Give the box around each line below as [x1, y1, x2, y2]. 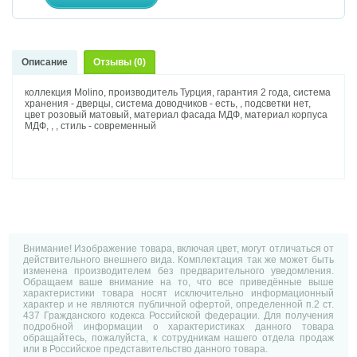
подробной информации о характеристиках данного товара [23, 320, 334, 332]
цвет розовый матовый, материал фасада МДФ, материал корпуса [25, 109, 328, 121]
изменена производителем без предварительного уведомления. [23, 265, 334, 277]
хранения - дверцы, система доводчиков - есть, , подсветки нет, [25, 98, 312, 110]
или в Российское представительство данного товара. [23, 343, 269, 355]
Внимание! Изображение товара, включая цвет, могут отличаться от [23, 242, 334, 254]
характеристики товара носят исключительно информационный [23, 287, 334, 299]
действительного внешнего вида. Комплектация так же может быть [23, 253, 334, 265]
